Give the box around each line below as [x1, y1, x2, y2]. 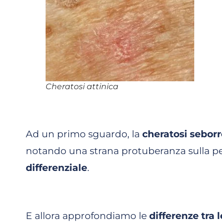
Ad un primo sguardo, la [26, 128, 142, 140]
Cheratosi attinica [46, 81, 118, 91]
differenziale [26, 162, 87, 173]
